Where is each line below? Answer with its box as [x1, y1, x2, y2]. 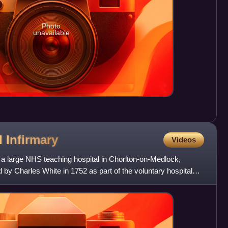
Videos [171, 135, 196, 145]
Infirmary [6, 132, 58, 147]
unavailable [33, 28, 70, 37]
